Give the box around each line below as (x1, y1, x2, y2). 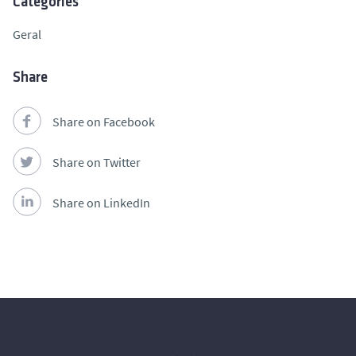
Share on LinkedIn (52, 195, 150, 211)
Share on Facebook (52, 114, 155, 130)
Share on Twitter (52, 154, 141, 171)
